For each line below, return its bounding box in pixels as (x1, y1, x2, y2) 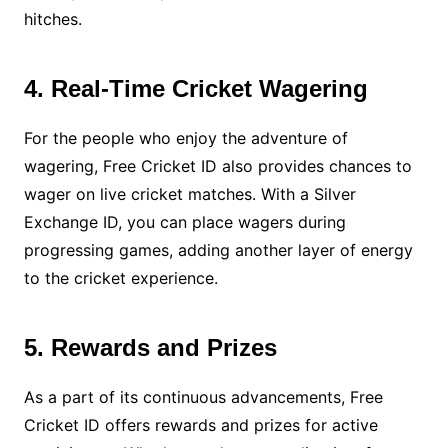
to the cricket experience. (23, 268, 218, 289)
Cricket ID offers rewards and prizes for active (23, 415, 378, 436)
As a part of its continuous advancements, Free (23, 387, 383, 408)
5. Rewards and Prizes (23, 334, 277, 362)
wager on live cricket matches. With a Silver (23, 184, 356, 205)
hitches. (23, 9, 82, 30)
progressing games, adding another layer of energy (23, 240, 413, 261)
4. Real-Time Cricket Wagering (23, 75, 368, 103)
